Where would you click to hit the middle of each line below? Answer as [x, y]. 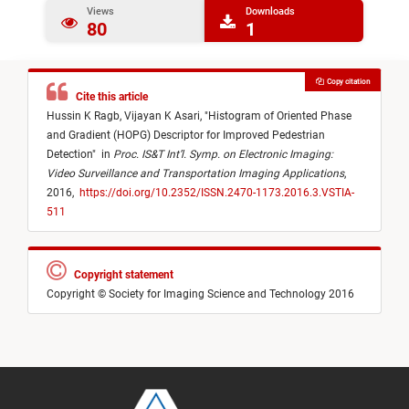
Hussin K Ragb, [85, 116]
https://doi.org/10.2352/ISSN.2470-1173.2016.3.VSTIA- [217, 193]
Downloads [270, 12]
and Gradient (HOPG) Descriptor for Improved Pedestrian [186, 136]
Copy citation [346, 82]
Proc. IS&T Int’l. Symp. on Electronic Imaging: [223, 155]
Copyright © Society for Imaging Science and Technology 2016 [200, 294]
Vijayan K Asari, [164, 116]
